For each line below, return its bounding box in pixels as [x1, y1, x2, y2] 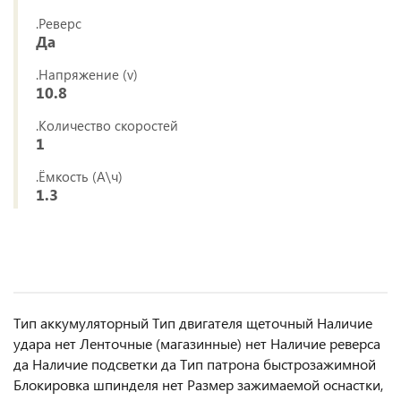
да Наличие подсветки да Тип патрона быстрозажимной [13, 354, 376, 373]
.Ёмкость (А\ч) [36, 166, 123, 185]
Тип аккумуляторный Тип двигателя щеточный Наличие [13, 312, 372, 332]
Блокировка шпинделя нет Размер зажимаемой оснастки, [13, 374, 383, 394]
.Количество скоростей [36, 115, 178, 134]
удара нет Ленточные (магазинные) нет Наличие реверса [13, 333, 380, 353]
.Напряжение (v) [36, 64, 138, 83]
